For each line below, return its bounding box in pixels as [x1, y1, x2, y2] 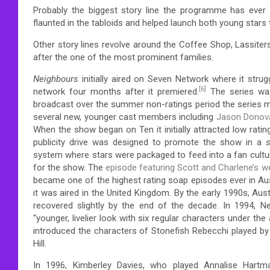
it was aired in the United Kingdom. [33, 187, 171, 198]
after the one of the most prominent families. [33, 51, 213, 63]
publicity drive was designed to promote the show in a [33, 136, 266, 148]
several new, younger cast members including [33, 111, 216, 122]
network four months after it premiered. [33, 86, 199, 97]
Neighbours [33, 73, 78, 84]
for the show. [33, 162, 86, 173]
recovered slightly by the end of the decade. [33, 199, 219, 211]
